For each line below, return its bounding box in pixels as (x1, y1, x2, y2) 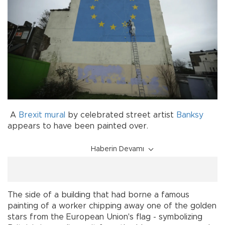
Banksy (176, 110, 203, 119)
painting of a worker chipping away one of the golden (8, 201, 216, 210)
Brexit (19, 110, 42, 119)
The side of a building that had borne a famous (8, 190, 189, 199)
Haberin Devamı (91, 145, 144, 153)
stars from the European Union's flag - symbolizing (8, 212, 202, 221)
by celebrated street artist (65, 110, 176, 119)
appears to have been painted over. (8, 122, 148, 130)
